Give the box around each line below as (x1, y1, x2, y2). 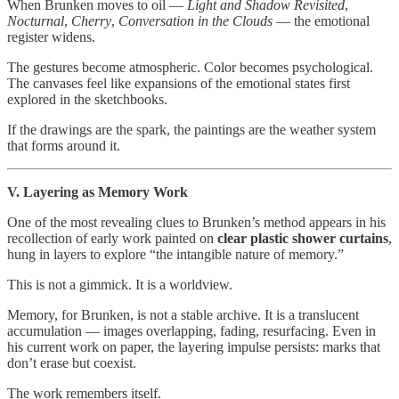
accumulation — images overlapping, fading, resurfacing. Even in (7, 323, 376, 339)
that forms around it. (7, 138, 120, 154)
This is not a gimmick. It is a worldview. (7, 277, 232, 293)
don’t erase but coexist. (7, 355, 136, 371)
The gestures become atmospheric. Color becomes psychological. (7, 60, 373, 76)
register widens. (7, 29, 95, 45)
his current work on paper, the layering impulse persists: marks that (7, 339, 380, 355)
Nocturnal (7, 13, 64, 29)
